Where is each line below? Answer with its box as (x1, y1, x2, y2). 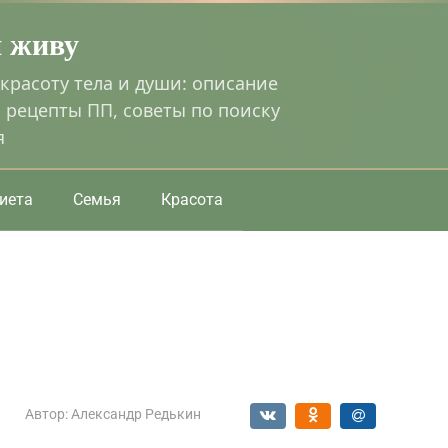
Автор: (25, 405, 68, 422)
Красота (161, 189, 223, 209)
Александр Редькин (71, 405, 201, 422)
